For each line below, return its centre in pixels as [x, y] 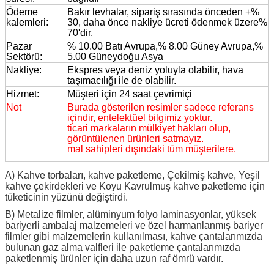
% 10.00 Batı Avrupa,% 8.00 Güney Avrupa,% [165, 46]
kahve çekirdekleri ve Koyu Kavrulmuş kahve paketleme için [135, 186]
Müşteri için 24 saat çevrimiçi [130, 94]
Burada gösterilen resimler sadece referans [161, 107]
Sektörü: [24, 56]
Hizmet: [23, 94]
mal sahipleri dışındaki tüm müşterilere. [152, 149]
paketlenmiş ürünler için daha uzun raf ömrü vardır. [114, 258]
